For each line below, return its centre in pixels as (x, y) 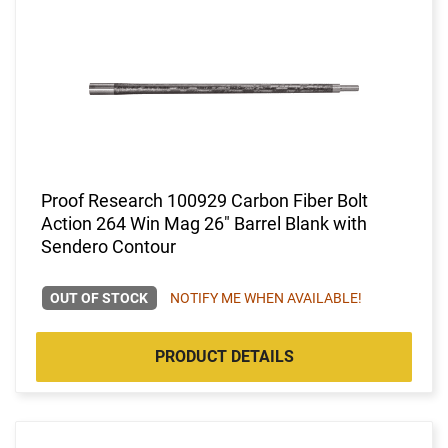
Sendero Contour (108, 246)
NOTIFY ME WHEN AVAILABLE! (265, 297)
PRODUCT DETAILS (224, 356)
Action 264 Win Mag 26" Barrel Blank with (204, 223)
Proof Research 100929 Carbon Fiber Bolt (204, 200)
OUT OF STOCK (99, 297)
